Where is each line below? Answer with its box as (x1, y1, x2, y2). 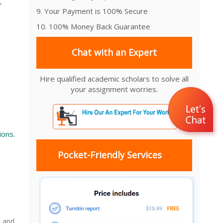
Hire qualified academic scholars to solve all (40, 73, 189, 84)
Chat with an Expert (72, 46, 157, 59)
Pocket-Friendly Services (57, 149, 162, 161)
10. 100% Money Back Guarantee (36, 21, 150, 31)
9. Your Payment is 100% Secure (36, 5, 148, 16)
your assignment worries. (71, 84, 158, 94)
